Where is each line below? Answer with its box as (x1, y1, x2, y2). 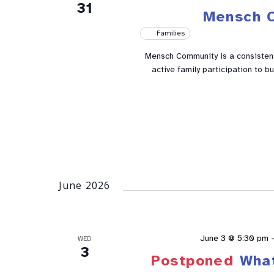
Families (157, 29, 185, 38)
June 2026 (58, 179, 111, 193)
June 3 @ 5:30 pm (200, 233, 269, 244)
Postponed (150, 251, 234, 270)
